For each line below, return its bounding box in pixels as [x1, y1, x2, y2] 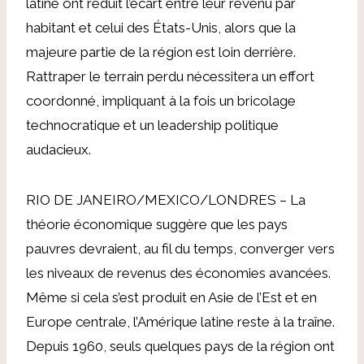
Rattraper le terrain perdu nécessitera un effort [26, 67, 314, 84]
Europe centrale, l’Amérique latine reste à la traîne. [26, 313, 335, 330]
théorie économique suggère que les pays [26, 215, 288, 232]
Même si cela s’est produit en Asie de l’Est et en [26, 288, 317, 305]
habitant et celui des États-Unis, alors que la [26, 19, 296, 36]
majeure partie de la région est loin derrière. [26, 43, 296, 60]
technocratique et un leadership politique [26, 116, 279, 133]
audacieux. [26, 141, 91, 158]
